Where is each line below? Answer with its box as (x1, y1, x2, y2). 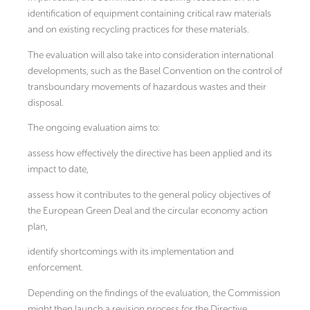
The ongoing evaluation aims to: (28, 122, 160, 134)
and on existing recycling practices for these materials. (28, 23, 249, 35)
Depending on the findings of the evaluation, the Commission (28, 286, 280, 299)
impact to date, (28, 163, 89, 175)
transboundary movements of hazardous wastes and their (28, 80, 266, 93)
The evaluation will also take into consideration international (28, 48, 273, 61)
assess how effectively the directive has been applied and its (28, 147, 272, 159)
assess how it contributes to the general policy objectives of (28, 188, 271, 201)
